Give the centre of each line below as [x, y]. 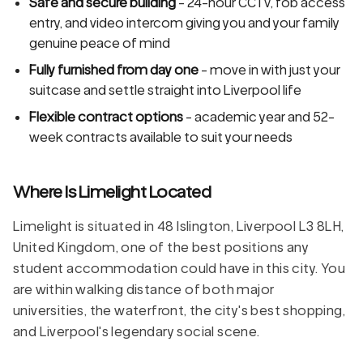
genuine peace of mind [100, 43]
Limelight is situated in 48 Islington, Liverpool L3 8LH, [179, 226]
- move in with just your [269, 70]
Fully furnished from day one [114, 70]
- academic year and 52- [259, 117]
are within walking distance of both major [144, 289]
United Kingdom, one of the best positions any [161, 247]
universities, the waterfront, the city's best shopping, [179, 310]
